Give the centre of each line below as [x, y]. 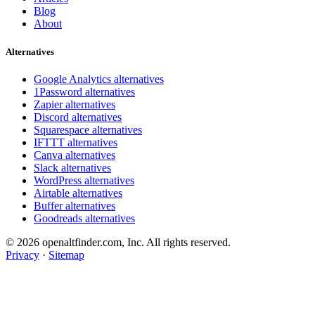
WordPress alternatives [84, 180]
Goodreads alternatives [84, 218]
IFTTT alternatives [76, 142]
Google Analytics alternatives [99, 79]
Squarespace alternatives [88, 129]
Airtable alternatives [78, 193]
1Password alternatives [84, 91]
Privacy [22, 255]
